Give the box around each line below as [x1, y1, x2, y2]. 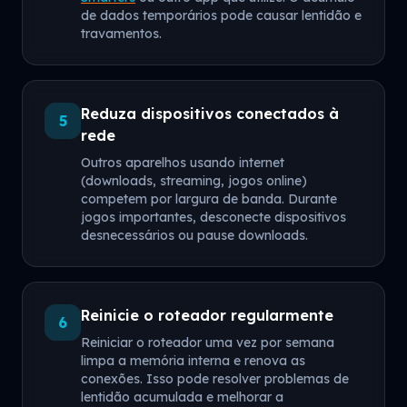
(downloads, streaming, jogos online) [81, 173, 307, 189]
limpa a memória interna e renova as [81, 352, 305, 369]
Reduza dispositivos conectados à [81, 104, 339, 123]
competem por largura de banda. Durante [81, 191, 337, 207]
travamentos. [81, 25, 162, 42]
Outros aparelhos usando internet [81, 154, 284, 171]
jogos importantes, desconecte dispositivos [81, 209, 346, 225]
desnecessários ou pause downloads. [81, 227, 308, 243]
